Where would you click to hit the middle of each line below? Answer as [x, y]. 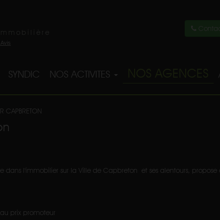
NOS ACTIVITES [81, 74]
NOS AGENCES [168, 73]
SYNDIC [24, 74]
